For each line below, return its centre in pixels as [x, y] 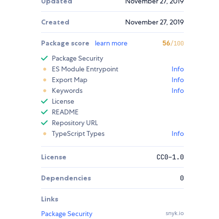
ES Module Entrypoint [85, 69]
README [65, 112]
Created [55, 22]
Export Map [70, 80]
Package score [66, 43]
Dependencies [66, 178]
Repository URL [75, 123]
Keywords [67, 91]
